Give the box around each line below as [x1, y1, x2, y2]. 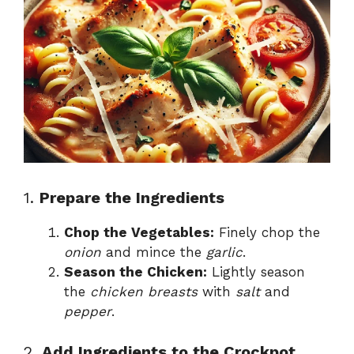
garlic [206, 244, 243, 261]
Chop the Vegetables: [64, 224, 214, 241]
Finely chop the [214, 224, 320, 241]
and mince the [101, 244, 206, 261]
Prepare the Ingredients [40, 188, 224, 208]
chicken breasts [90, 284, 198, 300]
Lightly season [207, 264, 305, 281]
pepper [64, 303, 111, 320]
